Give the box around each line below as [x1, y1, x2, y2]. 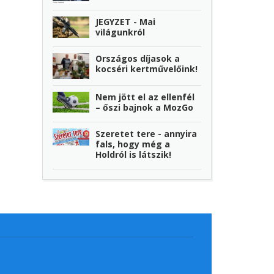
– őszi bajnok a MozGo [95, 101, 194, 113]
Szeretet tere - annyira [95, 127, 198, 139]
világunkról [95, 26, 146, 39]
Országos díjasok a [95, 53, 180, 65]
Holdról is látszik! [95, 148, 172, 160]
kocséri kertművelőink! [95, 63, 198, 75]
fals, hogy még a [95, 138, 171, 150]
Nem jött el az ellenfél [95, 91, 195, 103]
